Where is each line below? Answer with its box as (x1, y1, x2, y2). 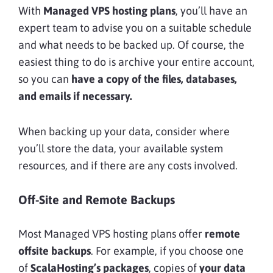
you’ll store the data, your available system (18, 141, 223, 155)
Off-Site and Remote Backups (18, 192, 175, 207)
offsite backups (18, 244, 91, 257)
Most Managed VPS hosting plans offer (18, 227, 205, 240)
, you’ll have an (175, 4, 247, 17)
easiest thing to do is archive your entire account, (18, 55, 255, 68)
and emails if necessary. (18, 89, 135, 102)
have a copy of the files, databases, (69, 72, 237, 85)
